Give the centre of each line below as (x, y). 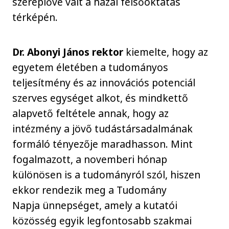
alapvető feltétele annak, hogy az (91, 113)
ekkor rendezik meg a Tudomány (90, 190)
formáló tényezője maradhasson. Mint (103, 144)
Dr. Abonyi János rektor (68, 52)
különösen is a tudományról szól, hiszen (107, 175)
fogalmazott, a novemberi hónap (90, 159)
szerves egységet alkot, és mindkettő (100, 98)
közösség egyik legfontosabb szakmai (102, 221)
